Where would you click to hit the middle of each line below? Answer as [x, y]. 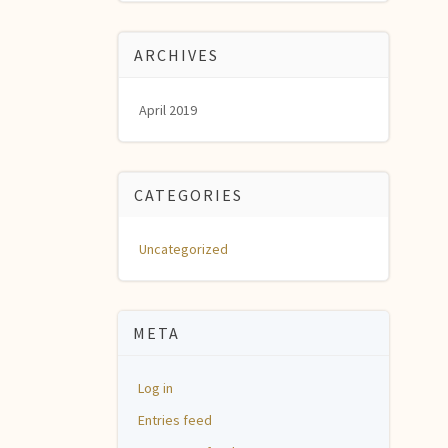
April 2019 [167, 110]
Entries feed [174, 420]
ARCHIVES [176, 55]
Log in [155, 388]
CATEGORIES [188, 195]
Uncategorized [183, 249]
